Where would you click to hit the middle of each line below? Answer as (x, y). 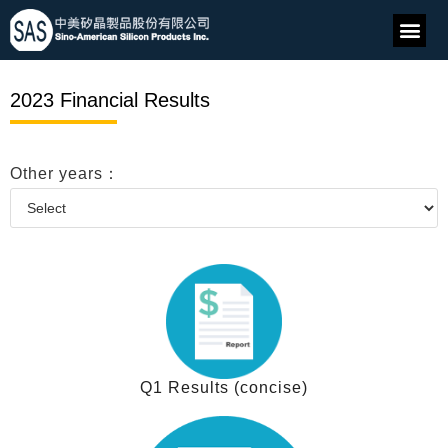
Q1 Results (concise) (224, 388)
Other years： (65, 173)
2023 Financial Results (110, 100)
